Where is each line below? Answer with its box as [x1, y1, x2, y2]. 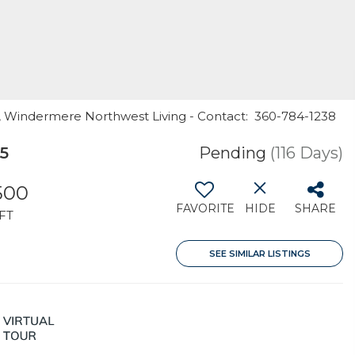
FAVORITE [176, 201, 235, 216]
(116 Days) [270, 143, 343, 162]
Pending [199, 143, 266, 162]
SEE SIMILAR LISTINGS [208, 248, 311, 259]
